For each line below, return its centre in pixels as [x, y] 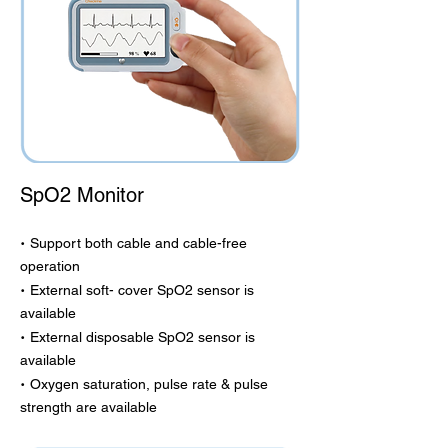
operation [50, 266]
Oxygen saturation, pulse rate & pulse [149, 384]
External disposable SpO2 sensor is [142, 337]
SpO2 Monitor [82, 195]
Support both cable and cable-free [138, 243]
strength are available [118, 407]
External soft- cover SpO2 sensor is [142, 290]
